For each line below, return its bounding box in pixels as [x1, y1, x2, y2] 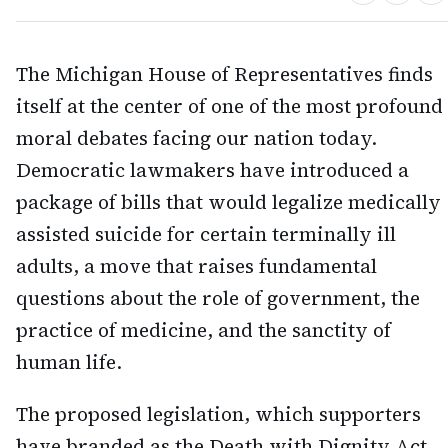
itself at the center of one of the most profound [16, 92, 443, 119]
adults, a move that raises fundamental [16, 252, 377, 279]
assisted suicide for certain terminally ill [16, 220, 396, 247]
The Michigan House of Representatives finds [16, 60, 433, 87]
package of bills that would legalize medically [16, 188, 441, 215]
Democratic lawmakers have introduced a [16, 156, 409, 183]
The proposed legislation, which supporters [16, 401, 421, 428]
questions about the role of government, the [16, 284, 420, 311]
